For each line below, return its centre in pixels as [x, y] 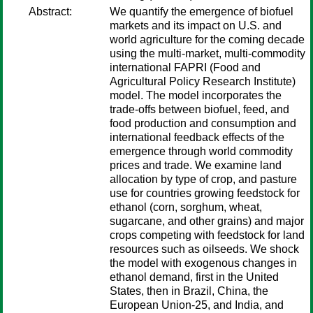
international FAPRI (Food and [185, 67]
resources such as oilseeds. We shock [204, 249]
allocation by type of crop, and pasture [203, 179]
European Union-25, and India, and [197, 305]
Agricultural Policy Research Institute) [203, 81]
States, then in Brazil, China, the [189, 291]
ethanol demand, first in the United [194, 277]
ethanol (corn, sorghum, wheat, [186, 207]
